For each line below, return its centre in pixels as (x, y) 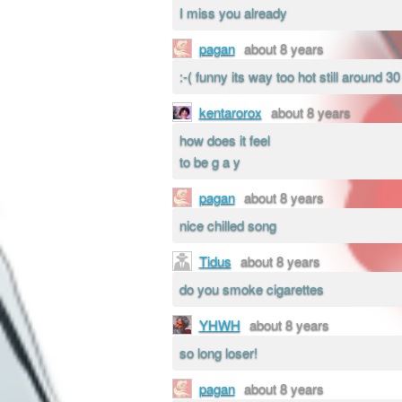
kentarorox (230, 111)
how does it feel (224, 140)
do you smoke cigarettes (251, 289)
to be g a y (210, 162)
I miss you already (233, 13)
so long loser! (218, 353)
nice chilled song (227, 225)
